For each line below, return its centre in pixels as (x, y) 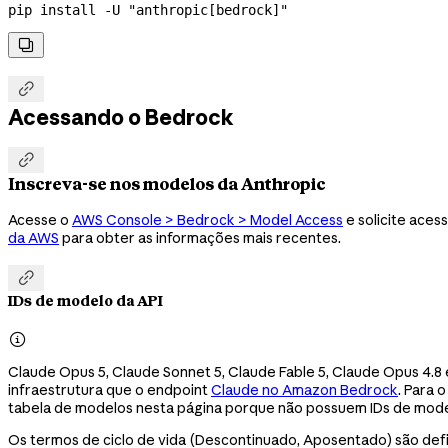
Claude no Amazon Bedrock (304, 389)
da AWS (33, 237)
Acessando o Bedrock (121, 116)
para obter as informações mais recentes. (200, 237)
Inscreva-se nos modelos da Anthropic (167, 184)
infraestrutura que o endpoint (109, 389)
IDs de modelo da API (85, 301)
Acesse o (40, 219)
